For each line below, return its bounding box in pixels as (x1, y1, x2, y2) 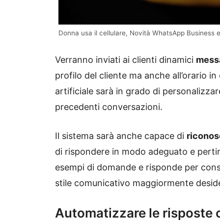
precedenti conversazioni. (55, 101, 163, 112)
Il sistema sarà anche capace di (55, 130, 187, 141)
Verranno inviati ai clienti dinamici (55, 54, 196, 65)
